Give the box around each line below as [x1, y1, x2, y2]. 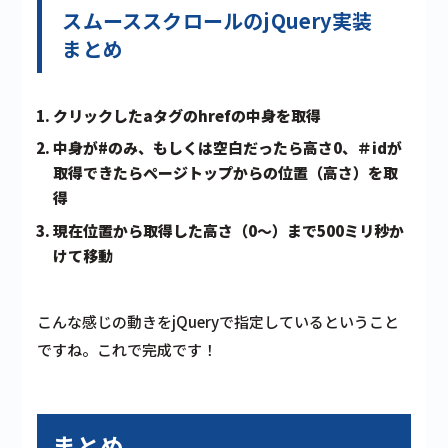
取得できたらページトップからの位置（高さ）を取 [53, 162, 399, 184]
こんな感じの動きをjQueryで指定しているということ [37, 310, 400, 332]
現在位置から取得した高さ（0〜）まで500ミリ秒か [53, 219, 405, 241]
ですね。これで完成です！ [37, 338, 218, 360]
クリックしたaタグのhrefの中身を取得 [53, 104, 322, 126]
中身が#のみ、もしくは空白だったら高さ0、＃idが [53, 137, 403, 159]
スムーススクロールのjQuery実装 [62, 5, 373, 35]
